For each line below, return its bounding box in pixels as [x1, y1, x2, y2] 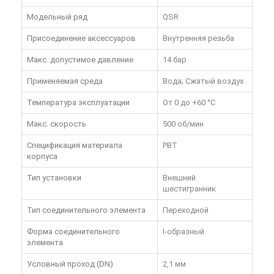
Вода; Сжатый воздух [163, 76, 243, 86]
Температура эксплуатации [27, 98, 130, 108]
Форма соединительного [27, 227, 120, 237]
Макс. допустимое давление [27, 55, 133, 65]
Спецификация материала [27, 141, 122, 150]
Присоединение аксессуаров [27, 34, 136, 43]
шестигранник [163, 184, 216, 194]
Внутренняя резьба [163, 34, 234, 43]
